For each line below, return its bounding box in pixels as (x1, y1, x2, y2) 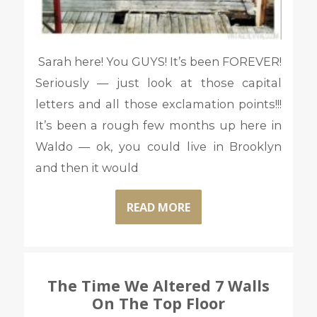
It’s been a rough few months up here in (35, 118, 282, 133)
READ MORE (126, 199, 190, 215)
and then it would (35, 161, 139, 175)
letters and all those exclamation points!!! (35, 97, 282, 112)
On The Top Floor (91, 293, 225, 313)
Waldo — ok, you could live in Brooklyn (35, 139, 282, 154)
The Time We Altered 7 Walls (47, 275, 270, 296)
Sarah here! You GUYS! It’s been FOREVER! (35, 54, 282, 69)
